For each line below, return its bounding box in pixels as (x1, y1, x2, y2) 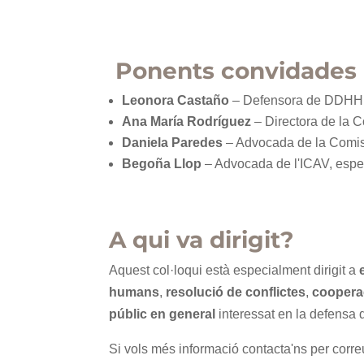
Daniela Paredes (122, 136, 223, 149)
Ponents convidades (109, 57, 357, 84)
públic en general (109, 307, 216, 321)
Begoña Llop (122, 157, 202, 171)
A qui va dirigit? (109, 226, 294, 253)
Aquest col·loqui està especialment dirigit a (109, 263, 360, 277)
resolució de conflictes (166, 285, 306, 299)
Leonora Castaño (122, 93, 230, 107)
